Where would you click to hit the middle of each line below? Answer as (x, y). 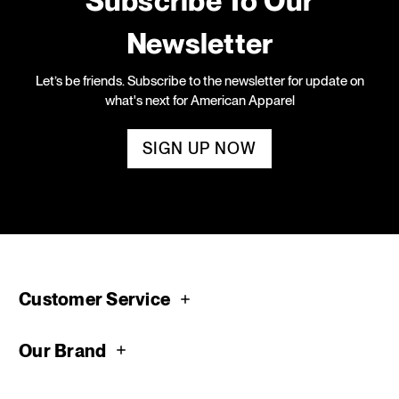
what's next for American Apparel (199, 101)
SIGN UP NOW (199, 149)
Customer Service (94, 300)
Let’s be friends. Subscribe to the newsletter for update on (199, 81)
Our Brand (63, 350)
